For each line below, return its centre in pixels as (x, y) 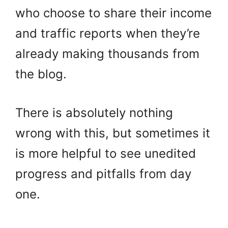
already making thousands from (107, 53)
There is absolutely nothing (94, 112)
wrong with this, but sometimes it (113, 133)
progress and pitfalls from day (103, 174)
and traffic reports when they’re (108, 33)
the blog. (41, 74)
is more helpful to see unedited (106, 153)
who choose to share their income (113, 13)
